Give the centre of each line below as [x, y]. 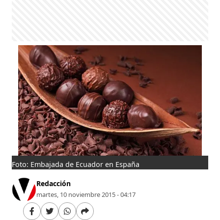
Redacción [54, 183]
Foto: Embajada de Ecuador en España [76, 164]
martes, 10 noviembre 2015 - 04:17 [86, 194]
